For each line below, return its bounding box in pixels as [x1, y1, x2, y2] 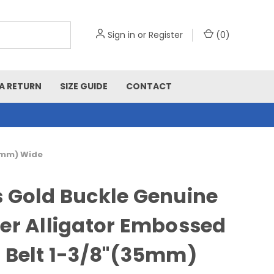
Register [149, 29, 183, 41]
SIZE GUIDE [60, 80, 108, 92]
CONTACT [126, 80, 172, 92]
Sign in [108, 29, 135, 41]
